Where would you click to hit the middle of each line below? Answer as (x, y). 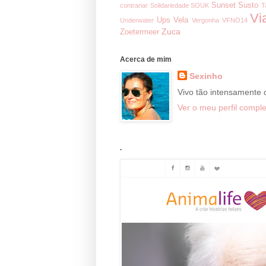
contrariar (134, 5)
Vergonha (205, 20)
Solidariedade (169, 5)
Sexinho (206, 76)
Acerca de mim (146, 59)
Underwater (137, 20)
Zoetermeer (140, 32)
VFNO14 (235, 20)
